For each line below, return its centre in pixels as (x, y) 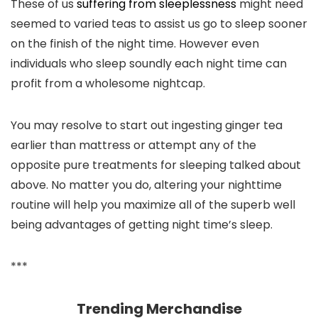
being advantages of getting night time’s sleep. (142, 225)
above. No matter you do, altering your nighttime (146, 185)
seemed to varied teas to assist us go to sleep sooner (159, 24)
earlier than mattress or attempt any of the (133, 145)
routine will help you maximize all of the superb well (153, 205)
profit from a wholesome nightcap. (108, 83)
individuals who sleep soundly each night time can (149, 64)
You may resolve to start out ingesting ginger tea (147, 125)
